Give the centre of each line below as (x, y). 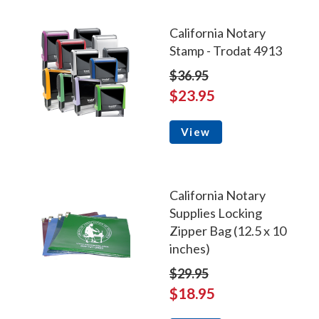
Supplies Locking (215, 213)
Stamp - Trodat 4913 (225, 51)
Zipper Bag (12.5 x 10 (228, 231)
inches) (189, 249)
